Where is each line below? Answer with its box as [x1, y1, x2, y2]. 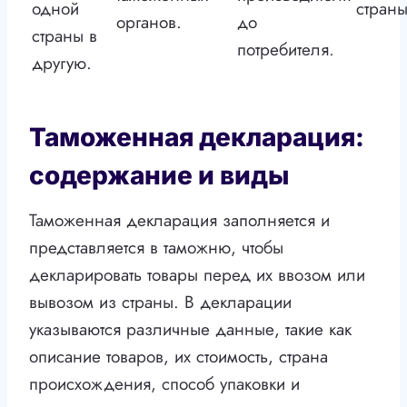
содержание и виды [29, 160, 289, 192]
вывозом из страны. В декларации [29, 290, 292, 315]
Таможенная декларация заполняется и [29, 208, 330, 233]
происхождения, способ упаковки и [29, 372, 300, 397]
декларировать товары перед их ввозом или [29, 263, 365, 288]
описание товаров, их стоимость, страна [29, 344, 328, 370]
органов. [116, 10, 182, 35]
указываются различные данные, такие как [29, 317, 352, 342]
